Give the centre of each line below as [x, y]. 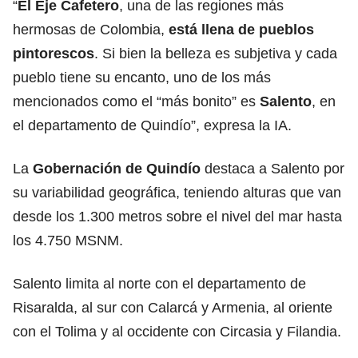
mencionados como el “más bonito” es [136, 101]
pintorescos [54, 53]
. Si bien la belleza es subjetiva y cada [216, 53]
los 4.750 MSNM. [68, 240]
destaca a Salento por [272, 168]
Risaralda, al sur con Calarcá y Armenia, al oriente [173, 307]
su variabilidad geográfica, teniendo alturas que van [177, 192]
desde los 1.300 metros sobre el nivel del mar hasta [177, 216]
